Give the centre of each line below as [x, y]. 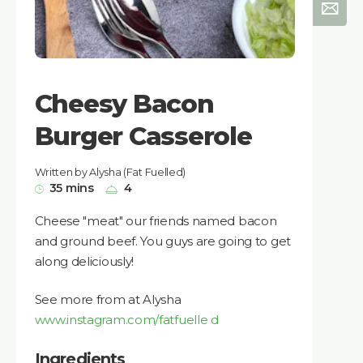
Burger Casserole [143, 137]
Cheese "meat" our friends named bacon [156, 220]
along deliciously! [84, 261]
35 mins [71, 188]
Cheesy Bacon [124, 104]
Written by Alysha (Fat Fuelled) [110, 173]
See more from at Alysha [108, 300]
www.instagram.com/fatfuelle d [126, 320]
